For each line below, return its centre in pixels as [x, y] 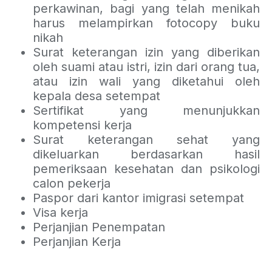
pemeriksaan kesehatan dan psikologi [146, 169]
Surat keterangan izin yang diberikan [146, 53]
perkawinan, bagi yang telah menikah [146, 9]
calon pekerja [72, 184]
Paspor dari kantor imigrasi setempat [138, 198]
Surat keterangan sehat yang [146, 140]
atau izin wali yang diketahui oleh [146, 82]
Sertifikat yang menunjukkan [146, 111]
